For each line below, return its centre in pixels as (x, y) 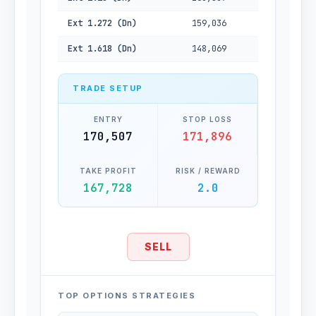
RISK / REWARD (208, 171)
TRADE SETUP (108, 88)
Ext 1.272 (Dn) (102, 23)
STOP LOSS (207, 119)
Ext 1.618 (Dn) (102, 49)
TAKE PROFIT (108, 171)
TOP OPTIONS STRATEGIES (127, 296)
